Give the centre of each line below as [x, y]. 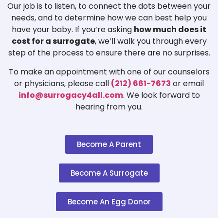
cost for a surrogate [53, 41]
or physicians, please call [63, 83]
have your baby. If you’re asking [73, 30]
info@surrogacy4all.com [71, 95]
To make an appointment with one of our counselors [109, 72]
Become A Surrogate [109, 173]
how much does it [170, 30]
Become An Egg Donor [109, 202]
